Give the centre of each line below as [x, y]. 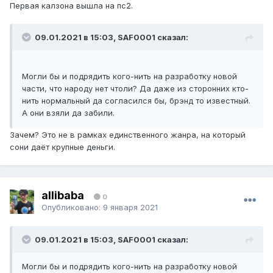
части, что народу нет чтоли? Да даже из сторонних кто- [135, 89]
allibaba [64, 195]
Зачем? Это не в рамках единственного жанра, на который [128, 135]
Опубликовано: [72, 207]
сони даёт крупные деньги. [62, 147]
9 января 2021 [130, 207]
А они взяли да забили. [68, 113]
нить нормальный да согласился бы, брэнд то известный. [136, 101]
